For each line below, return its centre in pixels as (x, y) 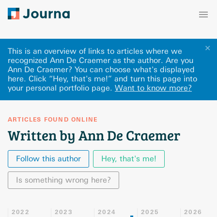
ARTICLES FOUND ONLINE (53, 120)
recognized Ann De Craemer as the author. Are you (101, 60)
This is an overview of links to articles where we (95, 51)
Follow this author (48, 159)
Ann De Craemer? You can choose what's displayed (101, 70)
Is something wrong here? (63, 180)
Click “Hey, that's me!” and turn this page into (113, 79)
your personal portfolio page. (60, 88)
